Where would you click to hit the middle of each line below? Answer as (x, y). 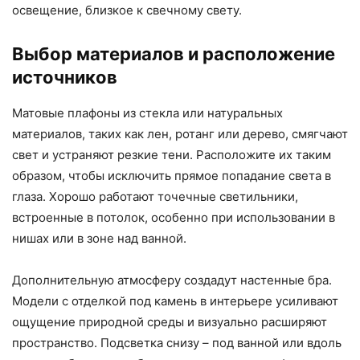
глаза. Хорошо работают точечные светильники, (155, 197)
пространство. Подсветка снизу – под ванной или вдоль (177, 343)
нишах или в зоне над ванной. (99, 239)
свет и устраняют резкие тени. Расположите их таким (172, 155)
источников (65, 78)
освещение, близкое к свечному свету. (127, 10)
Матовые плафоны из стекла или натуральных (147, 113)
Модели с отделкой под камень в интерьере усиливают (175, 301)
